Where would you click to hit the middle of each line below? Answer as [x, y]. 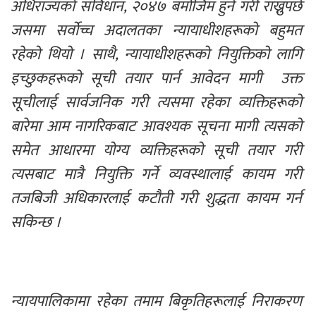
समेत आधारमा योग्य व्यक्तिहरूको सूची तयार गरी [158, 151]
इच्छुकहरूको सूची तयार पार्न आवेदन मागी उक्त [158, 79]
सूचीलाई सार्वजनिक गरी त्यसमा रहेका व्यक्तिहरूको [158, 103]
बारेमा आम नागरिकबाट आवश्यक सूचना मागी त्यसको [158, 127]
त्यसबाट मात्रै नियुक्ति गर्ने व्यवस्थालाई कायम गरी [158, 175]
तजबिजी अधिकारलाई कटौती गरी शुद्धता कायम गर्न [158, 199]
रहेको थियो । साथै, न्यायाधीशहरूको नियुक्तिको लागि [158, 55]
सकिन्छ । [36, 223]
